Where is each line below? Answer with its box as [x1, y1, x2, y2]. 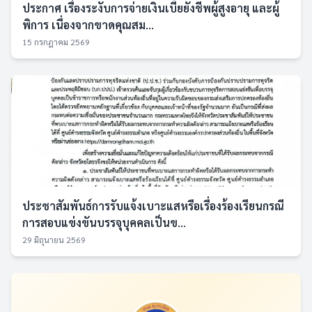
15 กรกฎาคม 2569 [22, 36, 90, 47]
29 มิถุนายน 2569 [22, 234, 86, 245]
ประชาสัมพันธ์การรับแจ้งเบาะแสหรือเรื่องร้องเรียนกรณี [22, 198, 284, 213]
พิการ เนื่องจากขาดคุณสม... [22, 17, 154, 32]
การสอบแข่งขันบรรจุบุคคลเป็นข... [22, 215, 186, 230]
